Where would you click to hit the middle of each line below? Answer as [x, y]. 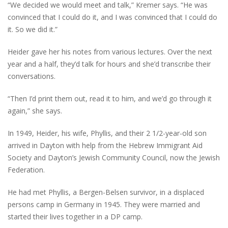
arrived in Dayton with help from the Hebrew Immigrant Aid [105, 145]
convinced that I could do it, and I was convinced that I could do [112, 17]
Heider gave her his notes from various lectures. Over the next [110, 52]
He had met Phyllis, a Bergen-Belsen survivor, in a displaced [106, 192]
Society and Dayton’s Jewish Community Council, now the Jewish [114, 158]
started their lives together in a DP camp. [75, 217]
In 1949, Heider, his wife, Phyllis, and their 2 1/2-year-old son [107, 133]
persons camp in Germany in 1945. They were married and [104, 204]
